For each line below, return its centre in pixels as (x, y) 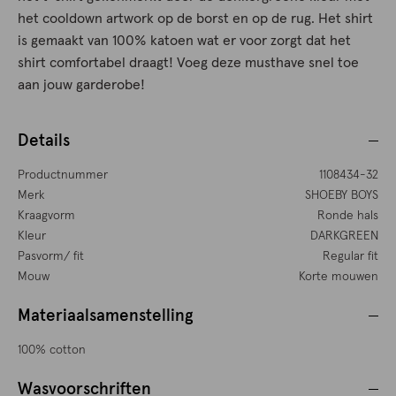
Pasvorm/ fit (51, 257)
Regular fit (350, 257)
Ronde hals (347, 216)
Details (44, 141)
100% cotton (52, 350)
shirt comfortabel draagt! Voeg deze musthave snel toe (188, 63)
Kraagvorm (46, 216)
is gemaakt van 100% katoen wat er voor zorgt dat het (184, 41)
